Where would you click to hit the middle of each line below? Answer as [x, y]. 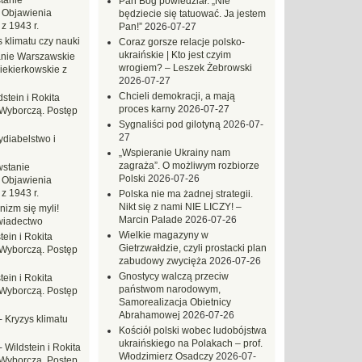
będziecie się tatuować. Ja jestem [192, 14]
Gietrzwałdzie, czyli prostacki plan [193, 248]
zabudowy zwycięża [163, 261]
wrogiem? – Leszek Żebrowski [185, 68]
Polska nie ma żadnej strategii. [186, 194]
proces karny [147, 109]
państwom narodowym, [170, 289]
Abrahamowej [149, 315]
